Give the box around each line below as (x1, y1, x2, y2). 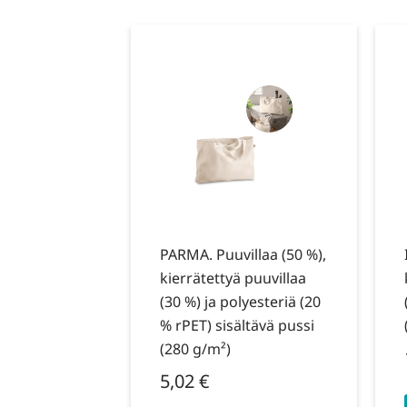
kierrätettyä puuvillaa (160, 268, 307, 289)
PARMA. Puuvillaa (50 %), (160, 244, 327, 265)
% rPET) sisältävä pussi (160, 315, 315, 336)
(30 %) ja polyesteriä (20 (160, 292, 322, 313)
